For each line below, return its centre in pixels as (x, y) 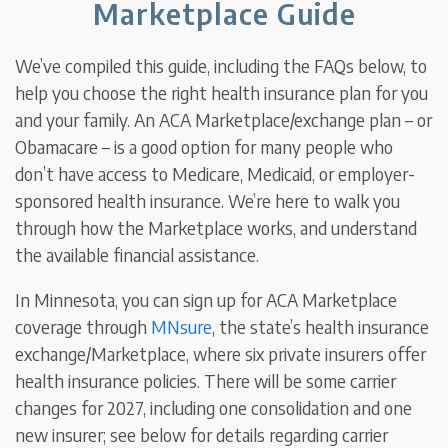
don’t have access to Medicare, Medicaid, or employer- (215, 174)
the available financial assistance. (137, 255)
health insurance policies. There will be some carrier (206, 381)
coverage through (83, 327)
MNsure (182, 327)
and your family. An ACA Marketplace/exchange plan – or (224, 120)
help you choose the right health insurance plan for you (222, 93)
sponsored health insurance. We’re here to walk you (208, 201)
